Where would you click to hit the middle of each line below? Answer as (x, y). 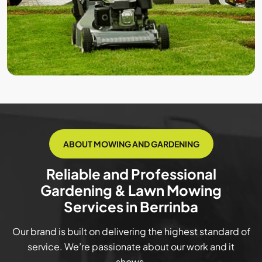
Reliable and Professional (131, 174)
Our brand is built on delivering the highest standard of (131, 232)
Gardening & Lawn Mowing (131, 190)
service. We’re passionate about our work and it (131, 247)
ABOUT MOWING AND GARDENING (131, 144)
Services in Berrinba (131, 207)
